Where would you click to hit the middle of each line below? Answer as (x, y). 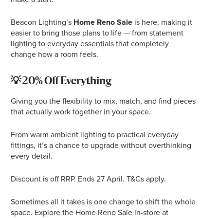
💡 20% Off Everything (61, 81)
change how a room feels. (55, 54)
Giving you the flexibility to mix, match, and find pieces (103, 101)
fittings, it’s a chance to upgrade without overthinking (101, 145)
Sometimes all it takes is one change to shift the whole (103, 201)
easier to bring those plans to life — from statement (97, 33)
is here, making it (163, 22)
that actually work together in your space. (81, 111)
